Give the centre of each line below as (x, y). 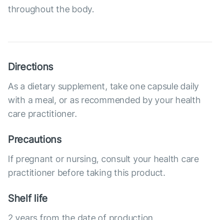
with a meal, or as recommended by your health (104, 100)
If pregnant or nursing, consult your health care (103, 159)
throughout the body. (51, 9)
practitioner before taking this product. (87, 173)
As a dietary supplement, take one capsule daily (104, 86)
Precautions (35, 140)
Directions (31, 67)
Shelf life (28, 199)
